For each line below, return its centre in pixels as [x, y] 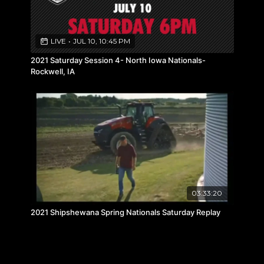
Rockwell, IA [52, 71]
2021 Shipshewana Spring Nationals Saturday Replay [125, 212]
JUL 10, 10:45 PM [101, 41]
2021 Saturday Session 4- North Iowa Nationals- [118, 60]
